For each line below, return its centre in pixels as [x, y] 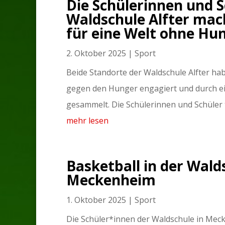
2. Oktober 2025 [96, 53]
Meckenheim [111, 180]
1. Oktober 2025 [96, 200]
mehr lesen [87, 121]
